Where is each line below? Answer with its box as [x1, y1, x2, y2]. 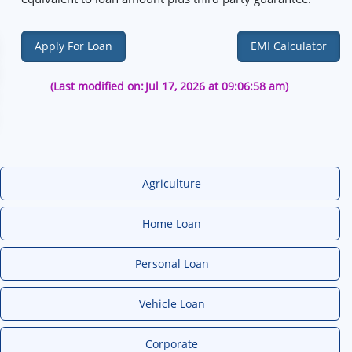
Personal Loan [134, 255, 209, 271]
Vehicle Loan [138, 295, 205, 311]
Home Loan [142, 215, 201, 231]
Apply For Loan [35, 38, 112, 53]
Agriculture [142, 175, 201, 191]
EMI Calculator [251, 38, 327, 53]
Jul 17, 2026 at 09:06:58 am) [145, 78, 288, 93]
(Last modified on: [49, 78, 144, 93]
